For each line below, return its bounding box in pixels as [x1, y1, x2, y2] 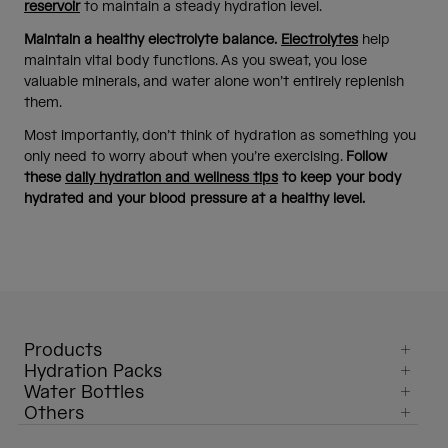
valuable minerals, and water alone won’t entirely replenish [24, 72, 404, 91]
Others [24, 401, 84, 425]
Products [24, 338, 102, 362]
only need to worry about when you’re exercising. [24, 147, 346, 166]
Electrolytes [281, 30, 358, 49]
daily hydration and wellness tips [65, 168, 278, 187]
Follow [346, 147, 387, 166]
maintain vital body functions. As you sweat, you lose [24, 51, 367, 70]
